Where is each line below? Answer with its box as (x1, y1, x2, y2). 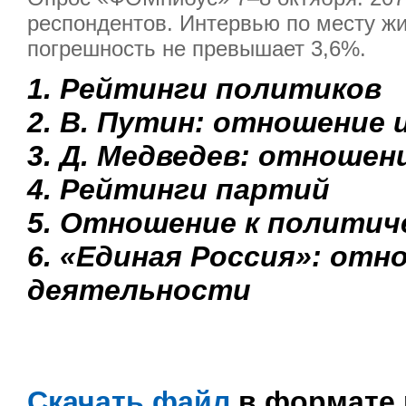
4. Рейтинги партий (27, 172, 330, 206)
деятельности (27, 273, 251, 306)
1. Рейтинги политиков (27, 72, 382, 105)
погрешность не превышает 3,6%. (27, 35, 366, 61)
